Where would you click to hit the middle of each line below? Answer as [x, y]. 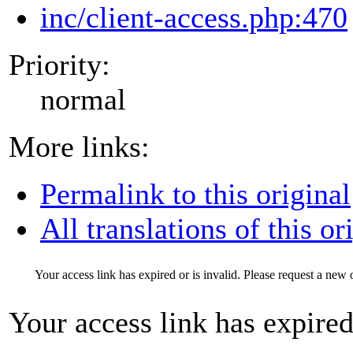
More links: [79, 146]
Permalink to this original [195, 193]
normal [83, 99]
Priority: [59, 64]
